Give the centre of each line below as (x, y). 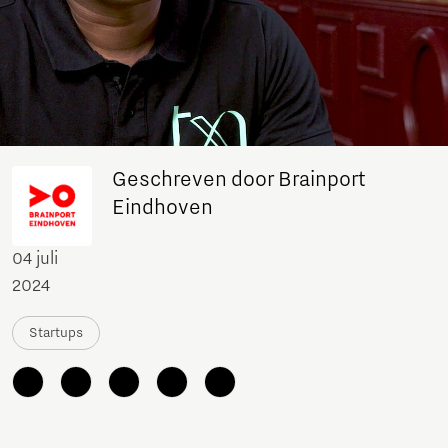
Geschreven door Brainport (239, 180)
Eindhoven (162, 208)
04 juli (35, 259)
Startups (56, 333)
